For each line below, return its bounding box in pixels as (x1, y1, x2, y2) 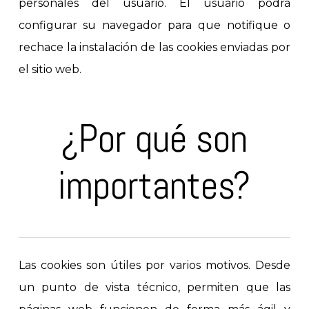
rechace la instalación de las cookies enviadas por (18, 41, 291, 54)
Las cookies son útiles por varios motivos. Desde (18, 258, 291, 272)
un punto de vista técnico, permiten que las (18, 280, 291, 294)
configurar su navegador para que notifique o (18, 19, 291, 32)
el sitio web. (18, 63, 81, 77)
